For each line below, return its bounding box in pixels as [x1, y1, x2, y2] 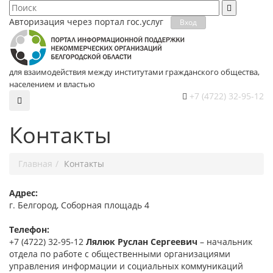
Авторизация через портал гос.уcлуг [9, 16, 171, 27]
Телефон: [9, 224, 49, 236]
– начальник [197, 236, 252, 248]
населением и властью [9, 79, 95, 90]
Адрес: [9, 187, 38, 199]
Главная [18, 158, 52, 170]
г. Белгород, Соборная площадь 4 [9, 199, 149, 211]
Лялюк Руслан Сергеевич [86, 236, 197, 248]
